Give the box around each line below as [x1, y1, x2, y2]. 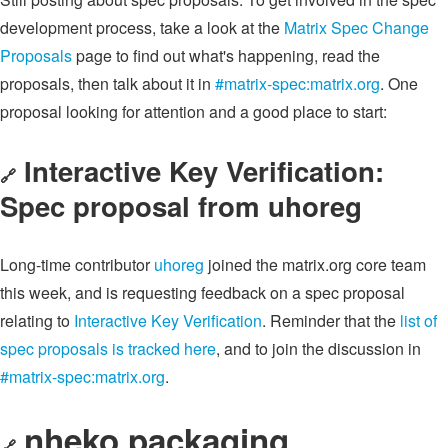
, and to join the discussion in [216, 336, 421, 360]
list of [400, 308, 437, 332]
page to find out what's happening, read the [72, 43, 380, 67]
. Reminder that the [262, 308, 400, 332]
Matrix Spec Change [284, 15, 429, 39]
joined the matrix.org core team [204, 252, 426, 276]
